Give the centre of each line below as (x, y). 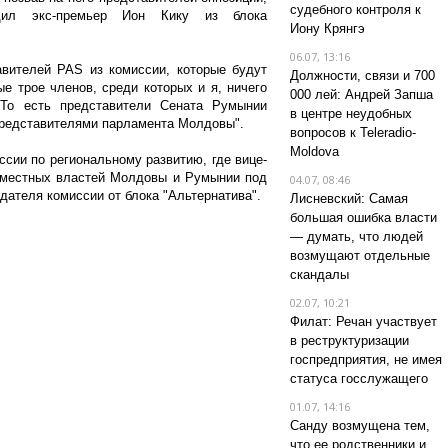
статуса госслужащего (358, 378)
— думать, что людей (356, 236)
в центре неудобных (350, 113)
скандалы (319, 274)
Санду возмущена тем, (359, 425)
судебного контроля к (355, 9)
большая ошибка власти (363, 217)
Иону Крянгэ (327, 28)
